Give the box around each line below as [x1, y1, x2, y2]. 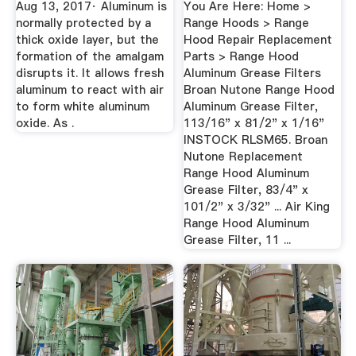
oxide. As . [15, 114, 74, 131]
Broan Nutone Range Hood [184, 81, 335, 98]
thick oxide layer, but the [15, 31, 159, 48]
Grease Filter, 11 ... [184, 231, 292, 248]
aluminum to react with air [15, 81, 164, 98]
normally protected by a [15, 14, 151, 31]
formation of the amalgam [15, 48, 164, 64]
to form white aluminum [15, 98, 149, 114]
